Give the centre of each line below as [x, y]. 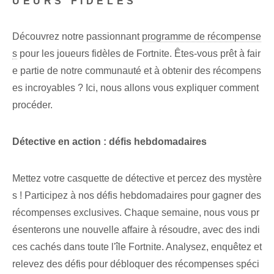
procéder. [32, 105]
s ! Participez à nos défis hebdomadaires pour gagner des [137, 196]
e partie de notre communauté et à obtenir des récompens [137, 71]
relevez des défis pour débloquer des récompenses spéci [136, 264]
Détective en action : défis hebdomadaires [109, 142]
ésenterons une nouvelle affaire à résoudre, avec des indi [136, 230]
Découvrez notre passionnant [77, 37]
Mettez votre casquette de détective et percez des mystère [137, 179]
